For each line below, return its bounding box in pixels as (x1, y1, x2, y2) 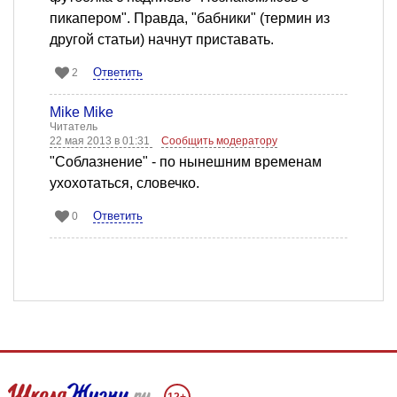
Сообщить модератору (161, 135, 277, 148)
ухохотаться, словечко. (50, 175, 199, 191)
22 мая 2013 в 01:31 (50, 135, 152, 148)
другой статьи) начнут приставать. (50, 32, 274, 48)
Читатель (50, 121, 97, 134)
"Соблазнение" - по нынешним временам (50, 154, 322, 170)
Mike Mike (50, 105, 113, 121)
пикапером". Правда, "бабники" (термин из (50, 11, 330, 27)
